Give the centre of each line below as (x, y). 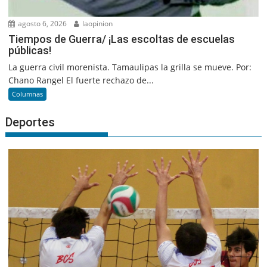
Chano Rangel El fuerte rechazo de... (81, 80)
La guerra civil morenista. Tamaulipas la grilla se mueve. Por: (130, 67)
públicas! (30, 51)
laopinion (97, 24)
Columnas (28, 94)
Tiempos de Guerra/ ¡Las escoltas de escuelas (122, 39)
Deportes (30, 122)
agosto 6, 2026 (42, 24)
